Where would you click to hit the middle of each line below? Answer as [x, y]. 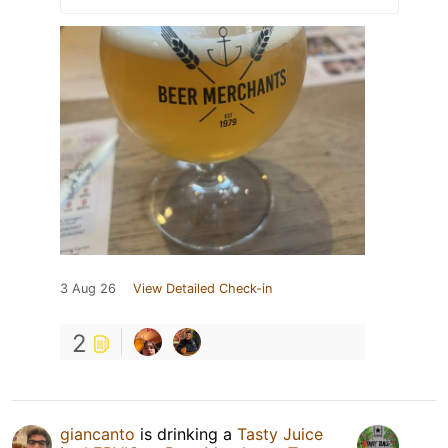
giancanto [97, 433]
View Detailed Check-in [202, 288]
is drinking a [186, 433]
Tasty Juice [280, 433]
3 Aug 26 [88, 288]
